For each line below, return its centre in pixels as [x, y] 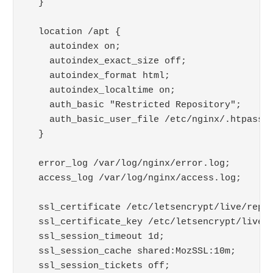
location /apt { [74, 32]
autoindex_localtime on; [101, 90]
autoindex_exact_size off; [107, 61]
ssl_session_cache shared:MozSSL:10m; [131, 251]
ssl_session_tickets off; [98, 266]
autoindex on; [74, 46]
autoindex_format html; [98, 76]
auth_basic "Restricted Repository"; [134, 105]
